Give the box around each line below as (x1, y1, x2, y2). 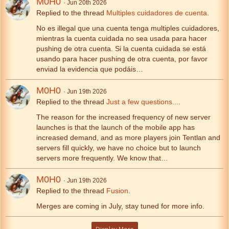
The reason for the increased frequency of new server (36, 112, 211, 121)
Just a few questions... (106, 97, 178, 106)
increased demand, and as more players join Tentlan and (36, 133, 220, 142)
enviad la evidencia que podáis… (36, 64, 143, 73)
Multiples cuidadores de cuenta (106, 8, 207, 17)
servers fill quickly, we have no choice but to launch (36, 143, 201, 152)
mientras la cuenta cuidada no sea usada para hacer (36, 34, 207, 42)
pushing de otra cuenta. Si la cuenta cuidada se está (36, 44, 206, 53)
